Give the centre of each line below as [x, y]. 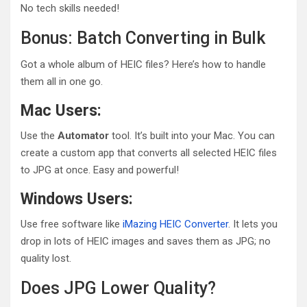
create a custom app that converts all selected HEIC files [149, 152]
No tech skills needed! [70, 8]
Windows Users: [77, 199]
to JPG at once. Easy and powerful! [100, 170]
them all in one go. [62, 81]
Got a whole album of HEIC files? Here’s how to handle [143, 64]
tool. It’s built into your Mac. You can [192, 135]
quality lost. [46, 258]
